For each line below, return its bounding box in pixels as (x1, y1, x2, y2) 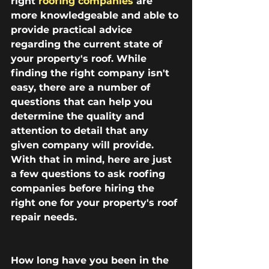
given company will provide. (11, 139, 157, 151)
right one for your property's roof (11, 197, 180, 209)
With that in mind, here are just (11, 154, 175, 166)
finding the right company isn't (11, 67, 172, 79)
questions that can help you (11, 96, 156, 108)
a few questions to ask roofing (11, 168, 168, 180)
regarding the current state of (11, 38, 165, 50)
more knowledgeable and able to (11, 10, 181, 22)
